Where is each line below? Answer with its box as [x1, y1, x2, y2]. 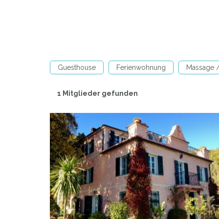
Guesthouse [58, 64, 96, 71]
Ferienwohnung [116, 64, 166, 71]
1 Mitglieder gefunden [57, 89, 138, 97]
